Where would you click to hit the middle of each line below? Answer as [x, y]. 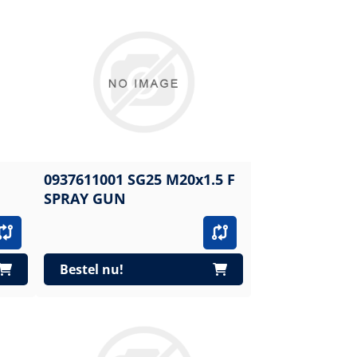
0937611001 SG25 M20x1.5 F [85, 179]
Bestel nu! [91, 269]
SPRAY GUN [84, 198]
